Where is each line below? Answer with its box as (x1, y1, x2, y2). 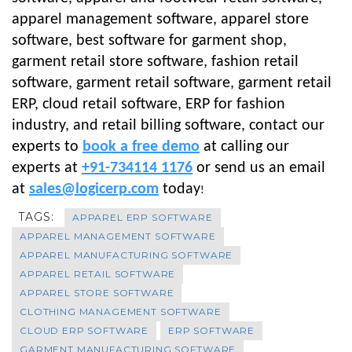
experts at (12, 160, 82, 177)
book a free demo (82, 139, 200, 156)
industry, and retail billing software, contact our (12, 118, 324, 134)
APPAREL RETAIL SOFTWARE (20, 268, 176, 280)
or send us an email (192, 160, 325, 177)
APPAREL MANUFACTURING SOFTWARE (20, 249, 233, 262)
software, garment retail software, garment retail (12, 75, 332, 92)
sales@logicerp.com (29, 181, 159, 198)
